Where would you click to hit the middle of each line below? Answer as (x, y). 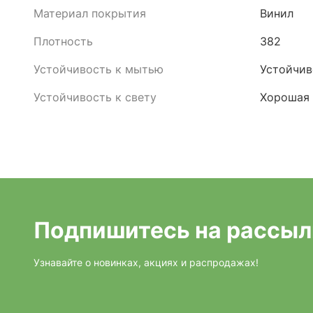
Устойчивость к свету (95, 97)
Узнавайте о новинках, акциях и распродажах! (146, 262)
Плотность (63, 41)
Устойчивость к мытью (99, 69)
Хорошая (285, 97)
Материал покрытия (90, 13)
